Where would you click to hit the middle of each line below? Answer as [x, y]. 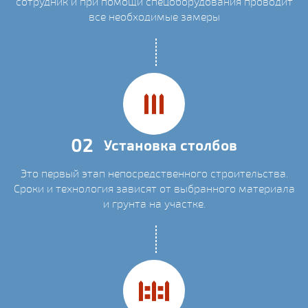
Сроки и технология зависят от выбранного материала [154, 189]
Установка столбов [170, 145]
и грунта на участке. [154, 204]
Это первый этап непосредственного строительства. [154, 174]
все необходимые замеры [154, 17]
